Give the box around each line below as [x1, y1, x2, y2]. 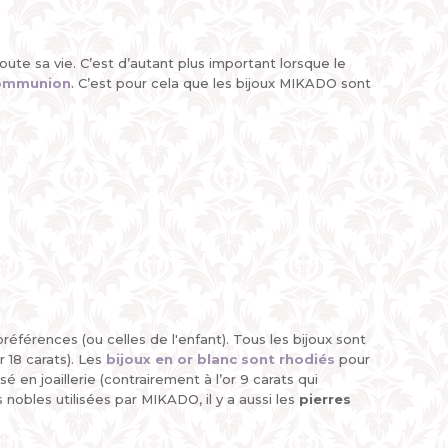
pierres [299, 391, 351, 407]
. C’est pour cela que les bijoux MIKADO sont [71, 75, 371, 91]
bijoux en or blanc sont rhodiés [106, 351, 335, 367]
